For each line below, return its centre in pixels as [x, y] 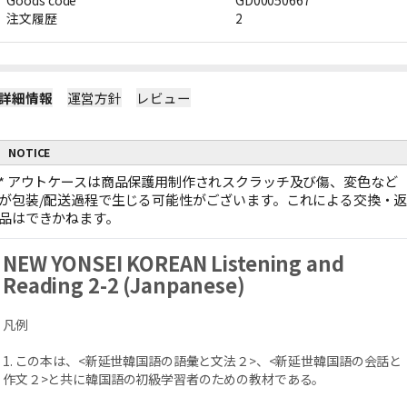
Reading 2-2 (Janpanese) [124, 284]
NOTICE [30, 152]
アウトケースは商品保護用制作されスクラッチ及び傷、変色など [202, 181]
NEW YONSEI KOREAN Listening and [174, 263]
